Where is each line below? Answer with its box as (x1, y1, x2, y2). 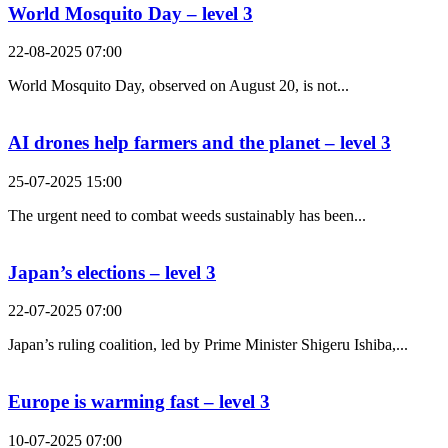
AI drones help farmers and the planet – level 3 (8, 132, 391, 154)
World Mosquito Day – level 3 (8, 2, 253, 24)
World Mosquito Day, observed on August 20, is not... (8, 77, 349, 95)
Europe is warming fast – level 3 (8, 390, 270, 412)
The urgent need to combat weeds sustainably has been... (8, 206, 366, 224)
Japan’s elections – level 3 (8, 261, 216, 283)
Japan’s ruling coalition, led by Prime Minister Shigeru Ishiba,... (8, 336, 408, 354)
